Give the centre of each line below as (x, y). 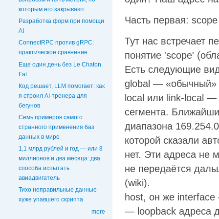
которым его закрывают (52, 10)
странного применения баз (56, 127)
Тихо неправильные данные (58, 190)
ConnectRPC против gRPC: (56, 43)
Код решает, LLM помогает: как (62, 86)
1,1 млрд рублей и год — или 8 (61, 149)
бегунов (29, 105)
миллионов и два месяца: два (59, 159)
